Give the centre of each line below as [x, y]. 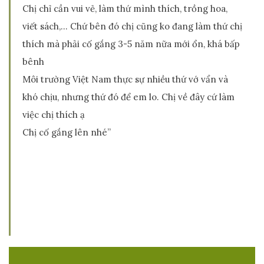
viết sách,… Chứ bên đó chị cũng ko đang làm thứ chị [132, 26]
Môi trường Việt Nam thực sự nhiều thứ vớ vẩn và [125, 79]
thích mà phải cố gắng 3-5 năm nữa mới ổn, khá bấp [131, 44]
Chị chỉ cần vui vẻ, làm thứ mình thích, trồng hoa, [125, 9]
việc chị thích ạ [54, 115]
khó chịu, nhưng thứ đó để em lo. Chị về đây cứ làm [128, 97]
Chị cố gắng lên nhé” [67, 132]
